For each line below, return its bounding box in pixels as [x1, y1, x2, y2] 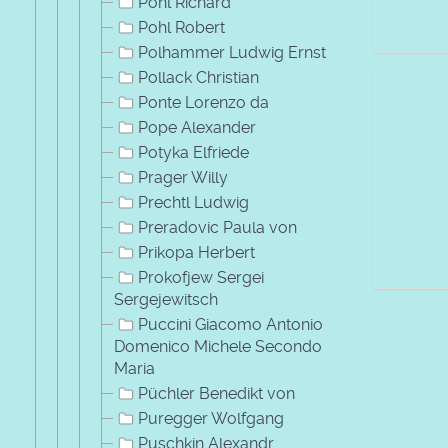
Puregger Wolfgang [138, 409, 284, 428]
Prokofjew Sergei [138, 268, 264, 287]
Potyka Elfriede [138, 143, 249, 162]
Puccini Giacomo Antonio [138, 315, 323, 334]
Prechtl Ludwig [138, 193, 249, 212]
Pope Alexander [138, 118, 256, 137]
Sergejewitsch [114, 290, 218, 309]
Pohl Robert [138, 18, 225, 37]
